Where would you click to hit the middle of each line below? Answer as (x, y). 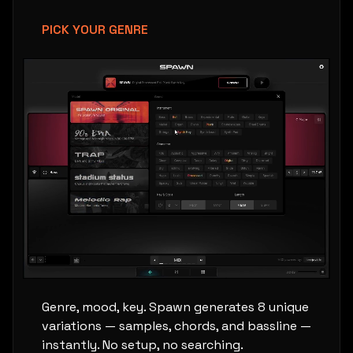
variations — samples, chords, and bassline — (176, 325)
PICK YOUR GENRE (95, 30)
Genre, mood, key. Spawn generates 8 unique (175, 307)
